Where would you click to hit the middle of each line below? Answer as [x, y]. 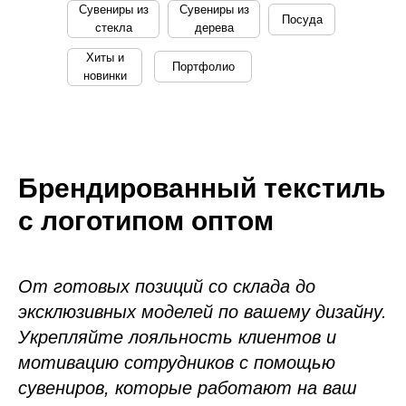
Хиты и [105, 58]
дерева [214, 28]
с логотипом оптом [146, 221]
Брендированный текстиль [202, 188]
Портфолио [203, 66]
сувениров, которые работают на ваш [188, 388]
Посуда [302, 19]
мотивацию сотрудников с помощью [177, 362]
